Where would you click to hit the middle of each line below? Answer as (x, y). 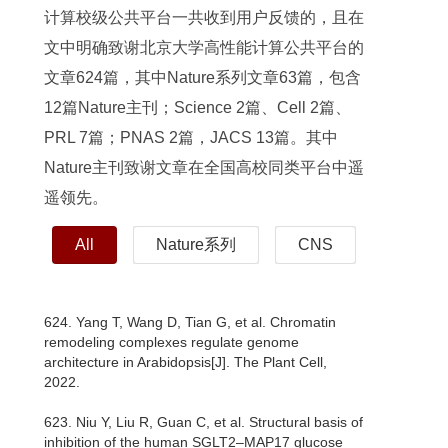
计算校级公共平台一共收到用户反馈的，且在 (204, 18)
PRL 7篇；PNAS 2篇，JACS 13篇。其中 (191, 138)
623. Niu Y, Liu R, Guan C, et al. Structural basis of (203, 422)
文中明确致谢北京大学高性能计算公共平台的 (204, 48)
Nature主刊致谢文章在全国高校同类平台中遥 (204, 168)
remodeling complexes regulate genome (171, 342)
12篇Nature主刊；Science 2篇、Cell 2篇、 (197, 108)
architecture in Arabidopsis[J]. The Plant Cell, (185, 362)
